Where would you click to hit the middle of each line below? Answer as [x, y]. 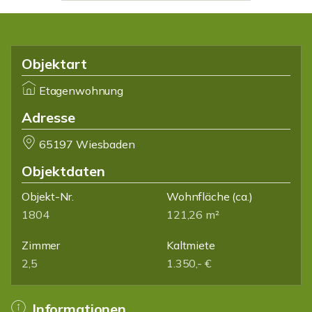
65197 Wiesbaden [87, 144]
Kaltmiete [191, 245]
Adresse [48, 117]
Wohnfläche [198, 196]
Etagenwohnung [81, 91]
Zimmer [41, 245]
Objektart [54, 64]
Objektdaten [63, 171]
